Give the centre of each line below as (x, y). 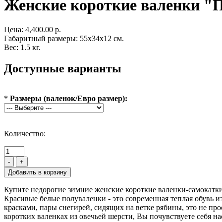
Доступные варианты (63, 68)
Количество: (25, 133)
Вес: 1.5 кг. (22, 47)
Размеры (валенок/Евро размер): (69, 98)
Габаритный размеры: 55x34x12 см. (64, 38)
